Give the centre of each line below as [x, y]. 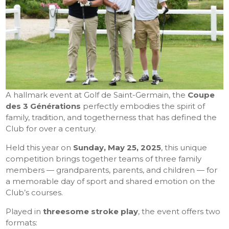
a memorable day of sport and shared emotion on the [111, 181]
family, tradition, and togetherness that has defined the [111, 118]
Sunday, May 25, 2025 [117, 148]
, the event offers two [179, 212]
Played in [25, 212]
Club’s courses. [35, 193]
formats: [22, 223]
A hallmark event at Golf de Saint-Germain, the [97, 95]
